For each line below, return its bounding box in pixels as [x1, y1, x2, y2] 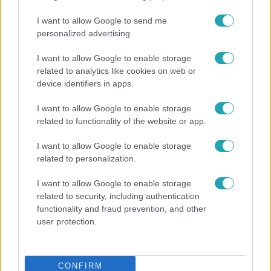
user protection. [37, 216, 97, 226]
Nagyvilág [14, 145, 47, 153]
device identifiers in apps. [37, 78, 134, 88]
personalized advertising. [37, 28, 132, 38]
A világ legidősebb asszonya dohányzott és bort [9, 167, 247, 178]
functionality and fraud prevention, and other [37, 203, 206, 214]
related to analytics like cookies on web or [37, 65, 196, 76]
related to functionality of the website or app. [37, 116, 206, 126]
